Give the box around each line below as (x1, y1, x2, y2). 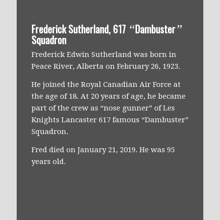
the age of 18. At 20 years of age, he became (31, 92, 186, 101)
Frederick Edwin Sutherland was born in (31, 50, 176, 59)
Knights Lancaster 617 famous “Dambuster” (31, 115, 189, 124)
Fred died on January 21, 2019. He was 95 (31, 145, 175, 154)
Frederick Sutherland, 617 (31, 22, 128, 36)
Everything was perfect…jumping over (39, 200, 175, 209)
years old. (31, 157, 66, 166)
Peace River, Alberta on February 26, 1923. (31, 62, 180, 71)
